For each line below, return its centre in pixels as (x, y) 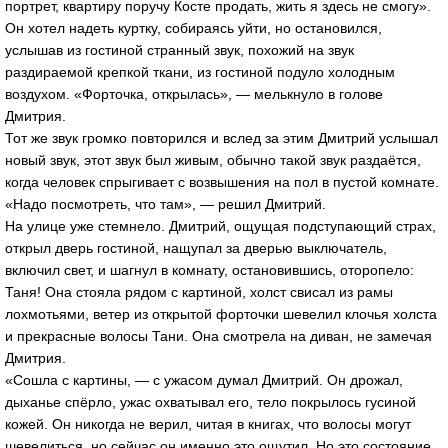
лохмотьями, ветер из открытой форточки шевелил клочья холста (221, 313)
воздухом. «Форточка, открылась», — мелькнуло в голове (194, 93)
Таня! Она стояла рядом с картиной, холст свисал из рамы (199, 291)
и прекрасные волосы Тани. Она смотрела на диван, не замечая (218, 335)
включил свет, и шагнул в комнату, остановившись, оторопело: (209, 269)
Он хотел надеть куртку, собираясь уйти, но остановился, (193, 27)
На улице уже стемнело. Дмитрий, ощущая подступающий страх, (220, 225)
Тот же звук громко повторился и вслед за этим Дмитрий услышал (221, 137)
